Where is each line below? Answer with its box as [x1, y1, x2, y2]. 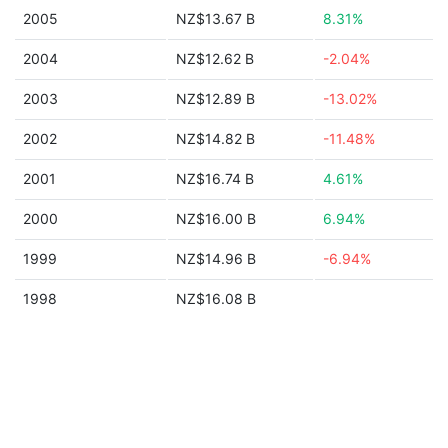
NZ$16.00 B [176, 210, 256, 227]
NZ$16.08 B [176, 290, 256, 307]
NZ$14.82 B [176, 130, 255, 147]
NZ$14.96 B [176, 250, 256, 267]
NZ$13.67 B [176, 10, 255, 27]
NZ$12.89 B [176, 90, 255, 107]
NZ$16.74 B [176, 170, 254, 187]
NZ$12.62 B [176, 50, 254, 67]
